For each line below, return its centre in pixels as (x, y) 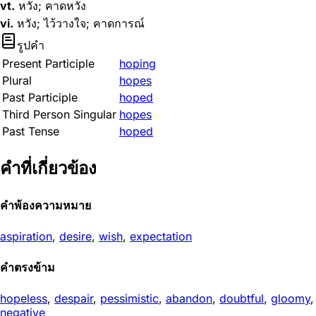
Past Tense (31, 131)
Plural (17, 80)
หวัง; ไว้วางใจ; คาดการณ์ (79, 23)
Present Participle (48, 63)
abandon (189, 298)
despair (74, 298)
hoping (138, 63)
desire (75, 237)
